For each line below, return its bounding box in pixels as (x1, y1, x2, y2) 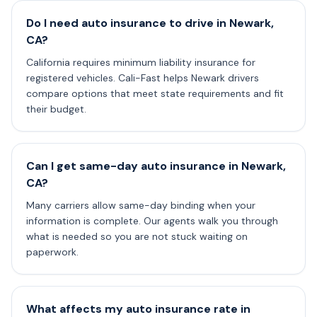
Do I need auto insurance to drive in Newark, (26, 16, 274, 30)
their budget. (26, 103, 86, 115)
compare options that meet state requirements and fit (26, 87, 284, 100)
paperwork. (26, 246, 79, 258)
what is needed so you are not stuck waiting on (26, 230, 248, 243)
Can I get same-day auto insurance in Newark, (26, 158, 286, 173)
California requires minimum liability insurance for (26, 56, 255, 69)
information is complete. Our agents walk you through (26, 214, 278, 227)
